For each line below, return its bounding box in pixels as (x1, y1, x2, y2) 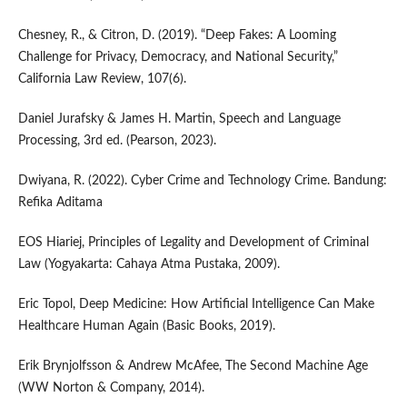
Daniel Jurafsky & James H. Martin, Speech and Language (17, 113, 341, 126)
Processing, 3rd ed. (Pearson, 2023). (17, 134, 216, 148)
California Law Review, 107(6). (17, 73, 186, 86)
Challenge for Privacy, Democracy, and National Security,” (17, 51, 338, 65)
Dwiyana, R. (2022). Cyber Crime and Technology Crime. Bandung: (17, 174, 387, 188)
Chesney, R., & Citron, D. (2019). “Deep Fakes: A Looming (17, 29, 336, 43)
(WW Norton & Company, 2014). (17, 382, 204, 395)
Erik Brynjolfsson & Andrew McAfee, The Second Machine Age (17, 360, 368, 373)
